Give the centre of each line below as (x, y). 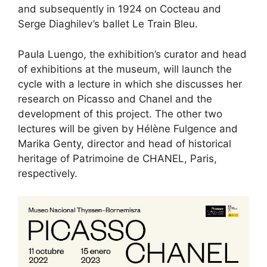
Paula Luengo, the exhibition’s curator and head (132, 54)
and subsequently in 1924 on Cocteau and (119, 9)
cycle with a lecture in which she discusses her (130, 84)
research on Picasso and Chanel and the (115, 99)
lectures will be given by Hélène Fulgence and (128, 128)
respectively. (48, 173)
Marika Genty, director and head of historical (125, 143)
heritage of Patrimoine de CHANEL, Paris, (117, 158)
